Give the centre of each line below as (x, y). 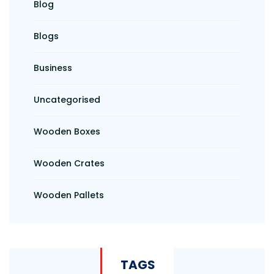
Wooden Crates (69, 164)
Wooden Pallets (69, 195)
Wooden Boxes (67, 132)
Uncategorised (67, 100)
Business (53, 68)
